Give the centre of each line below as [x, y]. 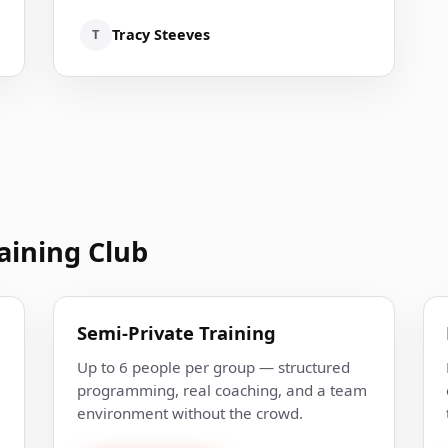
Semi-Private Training [176, 332]
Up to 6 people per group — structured [213, 366]
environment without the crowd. [189, 412]
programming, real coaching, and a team [221, 389]
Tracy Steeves [160, 35]
